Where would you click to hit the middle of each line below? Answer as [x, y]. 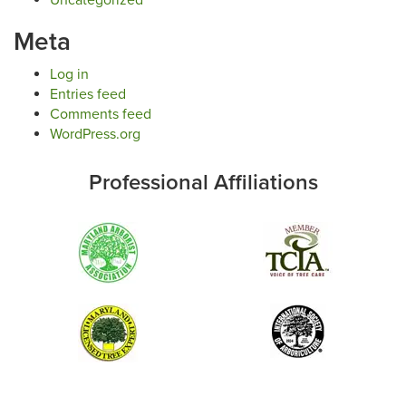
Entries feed [88, 94]
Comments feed [101, 114]
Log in [69, 74]
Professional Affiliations [203, 182]
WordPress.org [95, 134]
